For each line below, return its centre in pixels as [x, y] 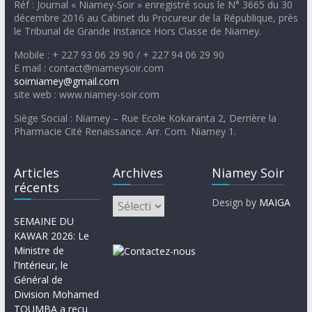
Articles [36, 173]
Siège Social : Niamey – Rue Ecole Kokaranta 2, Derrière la [145, 118]
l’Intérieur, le [41, 265]
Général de [38, 280]
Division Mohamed [56, 295]
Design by [236, 203]
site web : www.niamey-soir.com [86, 95]
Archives [138, 173]
